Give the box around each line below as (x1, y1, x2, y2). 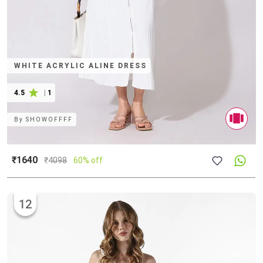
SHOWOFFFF (26, 116, 73, 123)
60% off (73, 156, 103, 166)
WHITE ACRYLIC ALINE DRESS (14, 62, 147, 70)
